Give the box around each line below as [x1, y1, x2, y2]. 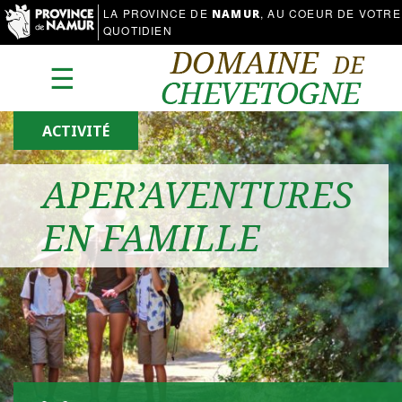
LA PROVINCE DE [103, 5, 212, 21]
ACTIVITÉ [42, 120, 109, 141]
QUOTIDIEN [103, 22, 172, 38]
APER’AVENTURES [42, 169, 353, 219]
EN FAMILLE [42, 212, 260, 262]
